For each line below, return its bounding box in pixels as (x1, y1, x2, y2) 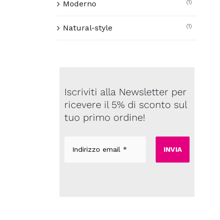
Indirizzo (64, 136, 92, 144)
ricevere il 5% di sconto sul (64, 98, 187, 110)
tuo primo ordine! (64, 111, 146, 123)
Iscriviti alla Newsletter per (64, 85, 187, 98)
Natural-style (63, 23, 113, 33)
